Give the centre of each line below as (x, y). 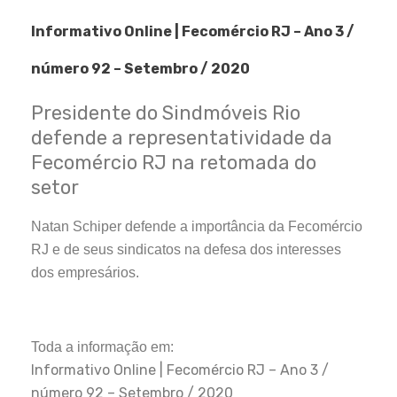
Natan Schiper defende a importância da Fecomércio (197, 227)
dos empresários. (85, 273)
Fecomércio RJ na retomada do (174, 163)
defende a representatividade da (182, 138)
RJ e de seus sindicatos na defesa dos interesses (186, 250)
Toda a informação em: (102, 347)
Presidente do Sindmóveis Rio (166, 113)
